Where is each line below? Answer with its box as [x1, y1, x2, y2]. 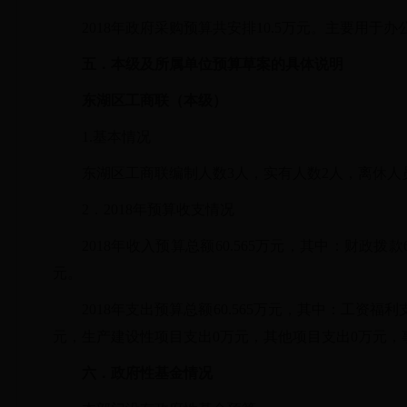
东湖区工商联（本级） [82, 93, 227, 108]
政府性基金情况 [111, 365, 213, 381]
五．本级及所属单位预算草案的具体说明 [82, 56, 343, 72]
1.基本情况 [82, 129, 151, 144]
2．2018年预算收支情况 [82, 202, 234, 217]
